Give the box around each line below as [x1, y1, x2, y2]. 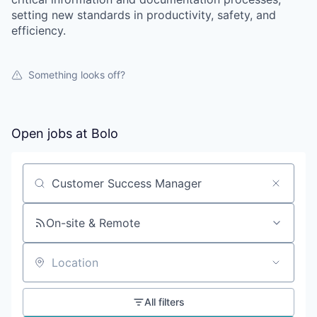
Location [22, 261, 69, 276]
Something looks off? [28, 69, 125, 81]
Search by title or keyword [22, 182, 165, 197]
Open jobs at [11, 126, 91, 141]
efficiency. [11, 23, 66, 38]
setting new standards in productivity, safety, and [11, 8, 276, 22]
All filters [144, 296, 185, 308]
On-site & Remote [46, 216, 140, 230]
